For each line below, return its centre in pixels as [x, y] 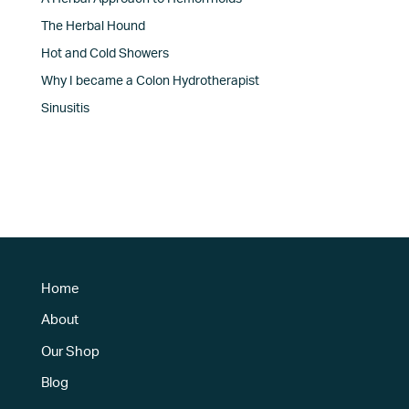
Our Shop [70, 351]
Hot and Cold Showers [105, 54]
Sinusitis [65, 109]
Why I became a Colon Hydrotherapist [150, 82]
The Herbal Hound [93, 27]
